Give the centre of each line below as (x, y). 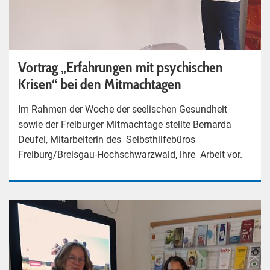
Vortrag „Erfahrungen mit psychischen (121, 67)
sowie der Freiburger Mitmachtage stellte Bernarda (125, 124)
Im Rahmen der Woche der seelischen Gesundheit (123, 109)
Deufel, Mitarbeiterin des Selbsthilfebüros (107, 139)
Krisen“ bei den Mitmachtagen (100, 84)
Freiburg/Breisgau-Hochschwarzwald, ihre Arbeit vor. (130, 154)
